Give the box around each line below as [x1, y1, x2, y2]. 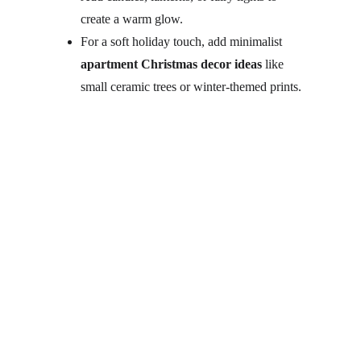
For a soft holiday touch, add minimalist [81, 35, 285, 48]
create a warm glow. [81, 12, 183, 26]
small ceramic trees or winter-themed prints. [81, 80, 301, 93]
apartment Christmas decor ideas [81, 57, 262, 71]
